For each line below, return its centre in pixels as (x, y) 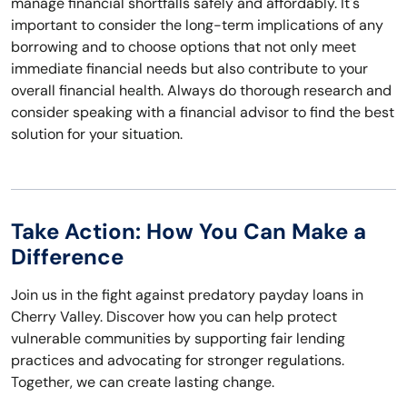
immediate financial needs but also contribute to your (189, 69)
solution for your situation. (97, 134)
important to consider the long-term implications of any (197, 25)
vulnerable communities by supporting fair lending (178, 339)
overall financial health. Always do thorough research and (201, 91)
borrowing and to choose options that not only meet (184, 47)
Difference (67, 257)
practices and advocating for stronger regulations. (178, 361)
